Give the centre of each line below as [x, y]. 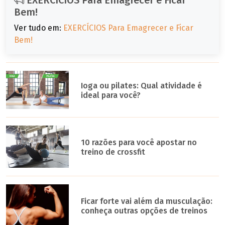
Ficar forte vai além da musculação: [147, 201]
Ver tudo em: [39, 28]
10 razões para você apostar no [139, 143]
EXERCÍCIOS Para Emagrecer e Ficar [128, 28]
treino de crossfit [113, 152]
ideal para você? [111, 95]
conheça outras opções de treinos [144, 210]
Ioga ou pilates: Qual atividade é [142, 86]
